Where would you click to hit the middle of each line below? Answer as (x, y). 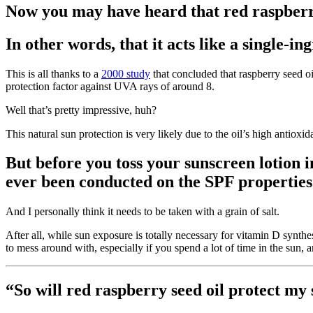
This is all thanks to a (53, 73)
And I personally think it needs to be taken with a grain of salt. (143, 212)
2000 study (126, 73)
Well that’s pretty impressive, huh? (81, 110)
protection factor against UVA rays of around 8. (110, 86)
